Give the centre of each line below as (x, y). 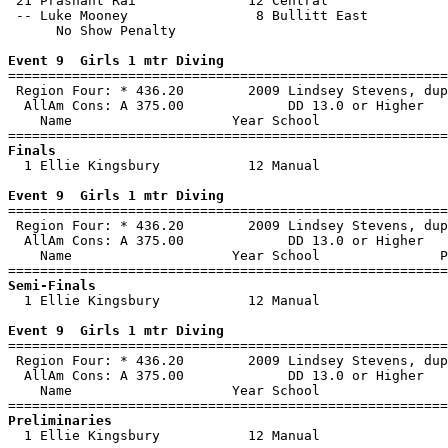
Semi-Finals (52, 285)
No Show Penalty (92, 30)
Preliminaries (60, 420)
